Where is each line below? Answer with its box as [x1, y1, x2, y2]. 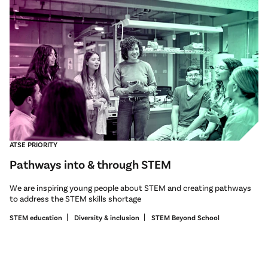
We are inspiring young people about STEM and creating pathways [10, 182, 251, 193]
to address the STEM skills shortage [10, 193, 141, 203]
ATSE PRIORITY [10, 139, 57, 148]
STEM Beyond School [151, 212, 220, 221]
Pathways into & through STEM [10, 156, 171, 171]
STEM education [10, 212, 62, 221]
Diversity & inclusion [74, 212, 139, 221]
